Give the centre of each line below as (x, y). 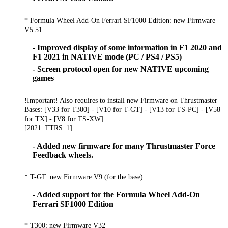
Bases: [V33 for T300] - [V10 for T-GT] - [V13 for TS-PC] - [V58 (122, 109)
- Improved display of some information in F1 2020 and (127, 47)
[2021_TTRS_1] (48, 127)
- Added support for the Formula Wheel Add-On (116, 195)
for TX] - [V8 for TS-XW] (64, 118)
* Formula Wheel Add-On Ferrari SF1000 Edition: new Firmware (120, 20)
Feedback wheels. (63, 155)
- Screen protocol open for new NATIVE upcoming (121, 69)
